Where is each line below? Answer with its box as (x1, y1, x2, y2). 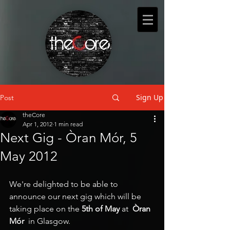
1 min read (54, 120, 83, 128)
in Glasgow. (24, 216, 70, 226)
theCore (23, 111, 45, 119)
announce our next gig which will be (9, 191, 143, 201)
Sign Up (136, 92, 163, 102)
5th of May (82, 204, 122, 214)
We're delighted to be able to (9, 179, 120, 189)
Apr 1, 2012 (23, 120, 52, 128)
